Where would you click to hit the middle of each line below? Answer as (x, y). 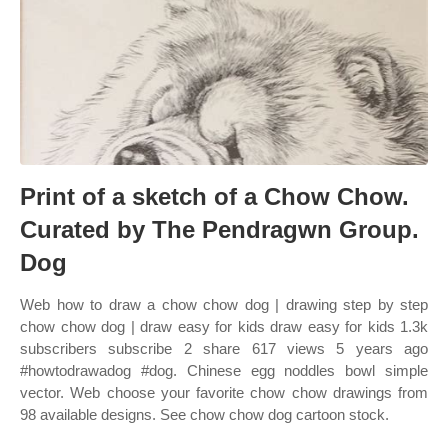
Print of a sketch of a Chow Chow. (214, 196)
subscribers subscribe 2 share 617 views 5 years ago (224, 348)
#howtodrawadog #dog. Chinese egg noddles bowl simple (224, 370)
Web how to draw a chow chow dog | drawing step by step (224, 304)
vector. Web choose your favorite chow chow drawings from (224, 392)
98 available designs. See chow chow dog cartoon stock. (204, 414)
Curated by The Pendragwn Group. (219, 229)
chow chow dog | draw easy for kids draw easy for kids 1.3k (224, 326)
